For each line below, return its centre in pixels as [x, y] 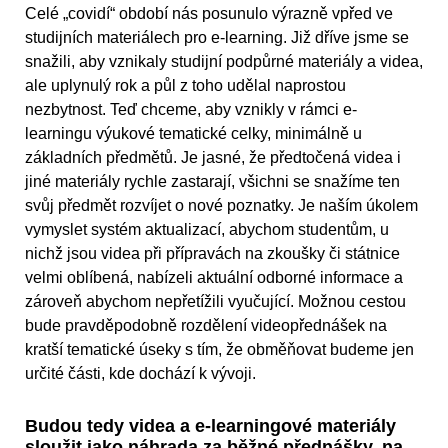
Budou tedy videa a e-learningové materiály [210, 426]
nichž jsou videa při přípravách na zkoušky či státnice [212, 254]
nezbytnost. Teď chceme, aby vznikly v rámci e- [191, 110]
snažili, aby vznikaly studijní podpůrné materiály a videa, [224, 62]
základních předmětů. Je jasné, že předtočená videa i [213, 158]
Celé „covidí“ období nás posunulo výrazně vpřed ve [209, 14]
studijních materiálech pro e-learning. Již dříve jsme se [217, 38]
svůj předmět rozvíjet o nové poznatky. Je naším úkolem [221, 206]
